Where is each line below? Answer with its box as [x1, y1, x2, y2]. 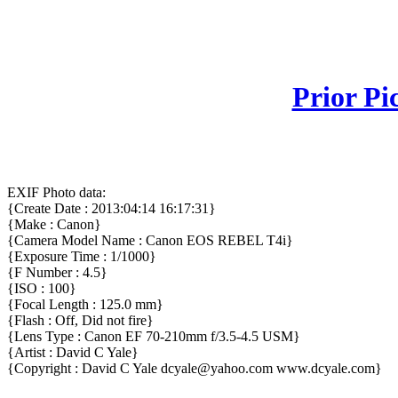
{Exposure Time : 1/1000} [7, 249, 156, 265]
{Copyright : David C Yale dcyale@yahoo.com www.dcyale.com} [7, 361, 382, 377]
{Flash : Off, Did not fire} [7, 313, 154, 329]
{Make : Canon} [7, 217, 101, 233]
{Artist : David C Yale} [7, 345, 139, 361]
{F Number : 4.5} [7, 265, 107, 281]
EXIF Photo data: [7, 185, 106, 201]
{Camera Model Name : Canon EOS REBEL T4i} [7, 233, 293, 249]
